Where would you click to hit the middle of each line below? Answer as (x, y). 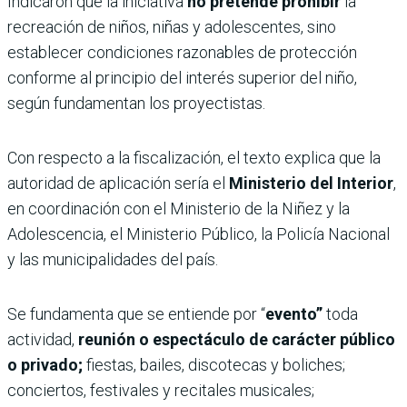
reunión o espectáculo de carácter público (237, 340)
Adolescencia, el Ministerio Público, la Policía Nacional (199, 234)
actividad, (43, 340)
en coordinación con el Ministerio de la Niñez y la (179, 209)
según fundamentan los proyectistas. (136, 104)
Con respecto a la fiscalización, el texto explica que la (194, 158)
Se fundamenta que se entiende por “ (136, 314)
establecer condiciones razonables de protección (182, 53)
